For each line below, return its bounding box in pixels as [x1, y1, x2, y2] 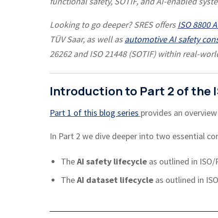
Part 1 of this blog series [50, 107, 139, 119]
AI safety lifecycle [77, 156, 147, 167]
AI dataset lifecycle [77, 174, 154, 186]
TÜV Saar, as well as [50, 34, 125, 45]
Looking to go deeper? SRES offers [50, 19, 178, 31]
